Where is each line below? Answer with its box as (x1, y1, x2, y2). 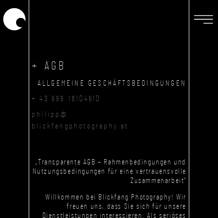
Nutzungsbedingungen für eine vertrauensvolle (32, 167, 186, 176)
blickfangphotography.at (32, 122, 129, 130)
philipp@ (32, 110, 68, 119)
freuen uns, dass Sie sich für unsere (67, 202, 186, 210)
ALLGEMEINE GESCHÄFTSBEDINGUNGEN (37, 79, 186, 87)
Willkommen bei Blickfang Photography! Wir (45, 193, 186, 201)
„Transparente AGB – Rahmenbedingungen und (36, 158, 186, 166)
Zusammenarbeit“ (130, 177, 186, 185)
